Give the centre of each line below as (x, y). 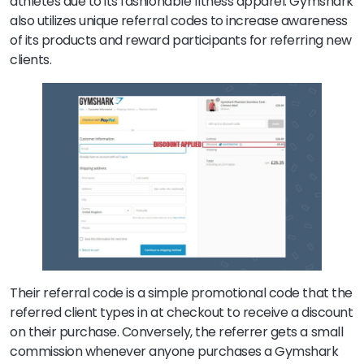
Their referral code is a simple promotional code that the (181, 292)
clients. (31, 60)
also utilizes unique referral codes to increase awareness (179, 21)
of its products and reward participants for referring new (181, 41)
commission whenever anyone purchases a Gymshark (174, 351)
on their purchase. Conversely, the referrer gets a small (177, 331)
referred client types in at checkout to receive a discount (182, 312)
